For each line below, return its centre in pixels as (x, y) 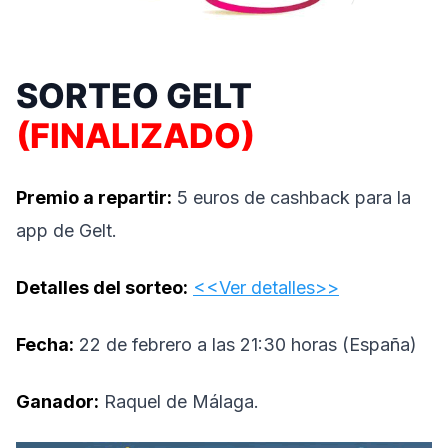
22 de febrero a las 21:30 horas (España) (245, 344)
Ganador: (57, 401)
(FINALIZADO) (135, 135)
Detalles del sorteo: (102, 287)
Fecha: (45, 344)
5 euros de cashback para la (291, 197)
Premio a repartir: (94, 197)
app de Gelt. (66, 230)
